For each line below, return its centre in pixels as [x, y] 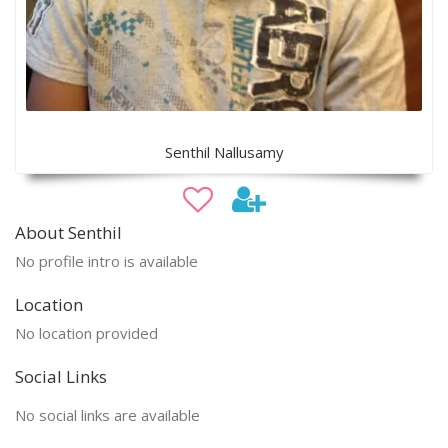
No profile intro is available [106, 261]
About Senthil [68, 233]
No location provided [86, 333]
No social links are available [107, 415]
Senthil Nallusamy [224, 152]
